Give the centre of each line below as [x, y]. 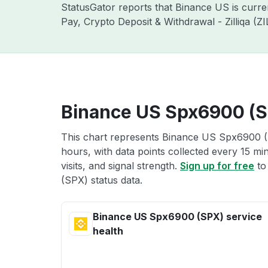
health [108, 231]
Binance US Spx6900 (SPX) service [177, 217]
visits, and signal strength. [121, 166]
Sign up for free [217, 166]
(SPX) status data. [102, 180]
